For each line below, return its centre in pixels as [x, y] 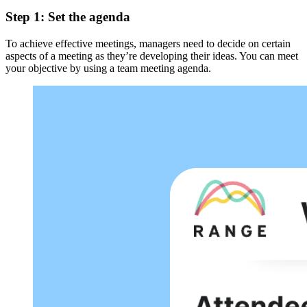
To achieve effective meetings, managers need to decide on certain [148, 44]
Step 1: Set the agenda [68, 17]
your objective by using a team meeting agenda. [108, 69]
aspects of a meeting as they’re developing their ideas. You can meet [152, 56]
